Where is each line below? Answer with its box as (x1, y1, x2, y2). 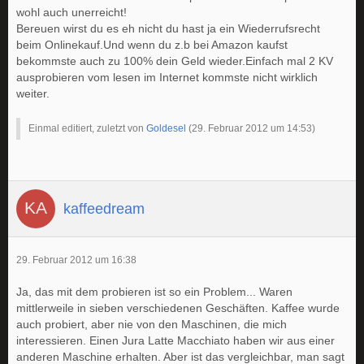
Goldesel (146, 123, 186, 135)
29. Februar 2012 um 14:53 (192, 123, 312, 135)
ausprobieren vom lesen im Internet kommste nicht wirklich (16, 71, 318, 84)
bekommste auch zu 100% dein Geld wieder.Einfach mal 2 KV (16, 54, 333, 68)
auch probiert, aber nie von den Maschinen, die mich (16, 318, 287, 331)
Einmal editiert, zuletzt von (28, 123, 146, 135)
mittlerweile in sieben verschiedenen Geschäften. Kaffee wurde (16, 301, 340, 315)
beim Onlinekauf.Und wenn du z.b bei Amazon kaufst (16, 38, 288, 52)
